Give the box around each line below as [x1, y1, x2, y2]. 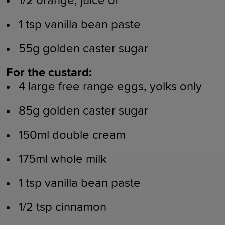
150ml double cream [19, 129, 126, 141]
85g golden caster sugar [19, 104, 148, 117]
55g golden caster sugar [19, 42, 148, 55]
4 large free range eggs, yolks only [19, 80, 202, 93]
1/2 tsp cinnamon [19, 201, 106, 213]
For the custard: [6, 66, 92, 79]
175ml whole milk [19, 153, 106, 165]
